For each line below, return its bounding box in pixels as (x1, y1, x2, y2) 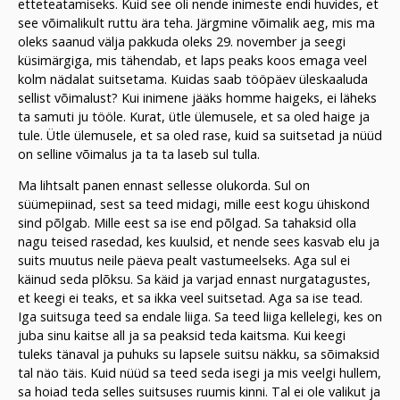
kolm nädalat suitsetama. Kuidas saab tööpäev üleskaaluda (18, 70, 368, 87)
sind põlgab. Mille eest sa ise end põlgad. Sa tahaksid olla (18, 214, 356, 232)
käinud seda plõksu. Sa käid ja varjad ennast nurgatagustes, (18, 271, 371, 288)
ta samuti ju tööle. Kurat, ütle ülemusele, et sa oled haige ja (18, 107, 370, 125)
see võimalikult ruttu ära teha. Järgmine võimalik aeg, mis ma (18, 13, 375, 31)
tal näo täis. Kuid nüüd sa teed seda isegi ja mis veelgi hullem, (18, 364, 381, 382)
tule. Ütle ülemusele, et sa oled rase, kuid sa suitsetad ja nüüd (18, 126, 382, 144)
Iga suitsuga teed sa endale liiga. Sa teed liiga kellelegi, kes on (18, 308, 382, 326)
